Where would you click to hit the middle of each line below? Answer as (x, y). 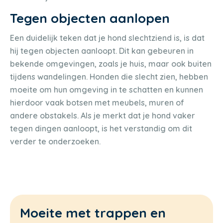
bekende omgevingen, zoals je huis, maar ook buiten (111, 64)
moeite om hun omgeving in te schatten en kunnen (107, 90)
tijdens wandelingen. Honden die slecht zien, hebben (109, 77)
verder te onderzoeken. (55, 142)
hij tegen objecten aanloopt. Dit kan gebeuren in (102, 51)
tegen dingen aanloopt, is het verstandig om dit (101, 129)
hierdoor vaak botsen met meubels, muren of (97, 103)
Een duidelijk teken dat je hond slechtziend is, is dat (107, 38)
